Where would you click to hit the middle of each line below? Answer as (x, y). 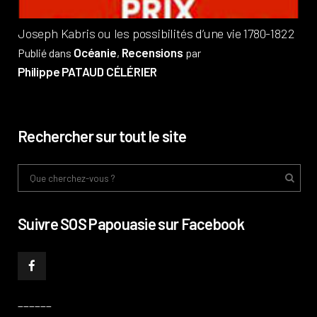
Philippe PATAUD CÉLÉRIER (88, 72)
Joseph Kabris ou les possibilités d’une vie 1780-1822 (156, 34)
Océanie (95, 53)
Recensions (152, 53)
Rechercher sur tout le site (102, 136)
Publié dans (46, 53)
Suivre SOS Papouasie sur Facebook (131, 224)
